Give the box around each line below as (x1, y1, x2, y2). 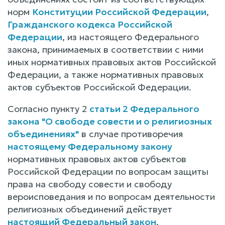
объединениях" (8, 128, 79, 140)
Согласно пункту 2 (8, 102, 89, 115)
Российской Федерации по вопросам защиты (8, 165, 208, 177)
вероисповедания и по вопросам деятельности (8, 190, 215, 202)
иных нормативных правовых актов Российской (8, 56, 216, 68)
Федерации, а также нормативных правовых (8, 68, 203, 80)
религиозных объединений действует (8, 203, 172, 215)
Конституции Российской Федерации (32, 6, 206, 18)
